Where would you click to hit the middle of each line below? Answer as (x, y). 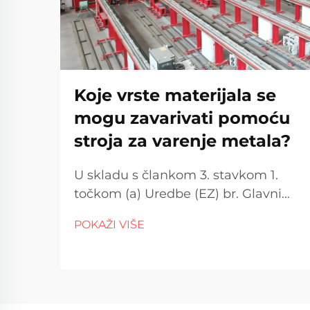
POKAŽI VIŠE (109, 225)
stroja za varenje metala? (182, 141)
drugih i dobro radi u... (142, 231)
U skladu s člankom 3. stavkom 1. (176, 175)
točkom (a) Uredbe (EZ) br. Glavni (178, 194)
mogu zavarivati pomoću (182, 118)
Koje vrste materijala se (175, 95)
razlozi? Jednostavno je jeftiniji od (178, 212)
